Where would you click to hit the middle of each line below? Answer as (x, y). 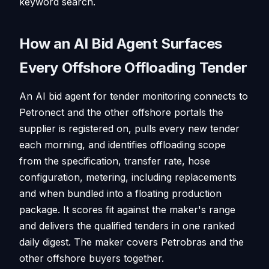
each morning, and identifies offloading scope (122, 144)
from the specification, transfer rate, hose (115, 161)
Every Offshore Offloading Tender (133, 67)
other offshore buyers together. (92, 258)
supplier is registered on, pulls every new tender (129, 128)
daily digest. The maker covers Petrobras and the (131, 242)
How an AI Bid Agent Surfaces (121, 43)
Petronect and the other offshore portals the (121, 112)
